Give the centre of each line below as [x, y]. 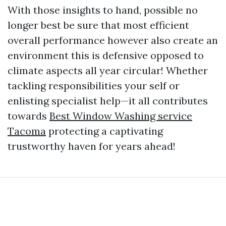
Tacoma [27, 131]
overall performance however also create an [113, 40]
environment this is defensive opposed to [106, 55]
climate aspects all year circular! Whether [108, 70]
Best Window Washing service [121, 116]
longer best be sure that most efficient [98, 25]
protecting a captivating [104, 131]
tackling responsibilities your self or [94, 85]
